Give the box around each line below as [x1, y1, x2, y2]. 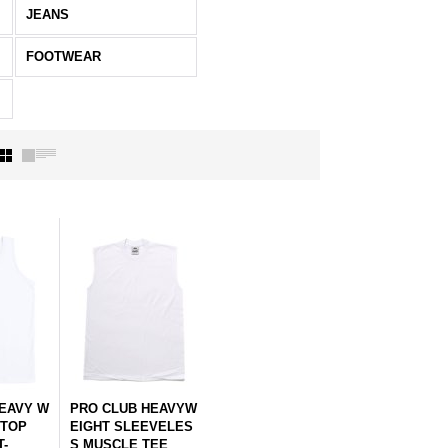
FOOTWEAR [25, 49, 101, 64]
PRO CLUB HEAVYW [69, 401, 197, 416]
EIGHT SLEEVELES [69, 419, 193, 434]
